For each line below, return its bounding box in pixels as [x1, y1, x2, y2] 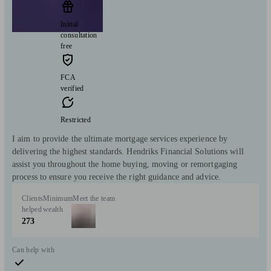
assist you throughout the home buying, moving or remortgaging [12, 160, 238, 169]
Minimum [43, 194, 73, 203]
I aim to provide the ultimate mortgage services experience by [12, 134, 228, 144]
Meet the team [73, 194, 116, 203]
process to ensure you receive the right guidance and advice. [12, 172, 221, 182]
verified [60, 84, 84, 93]
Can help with [12, 246, 54, 255]
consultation [60, 31, 97, 40]
